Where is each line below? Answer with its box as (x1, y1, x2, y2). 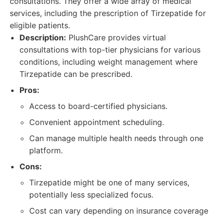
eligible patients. (10, 20, 70, 30)
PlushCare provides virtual (66, 33, 166, 42)
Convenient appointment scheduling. (29, 117, 164, 127)
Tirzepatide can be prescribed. (19, 69, 132, 79)
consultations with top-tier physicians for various (19, 45, 200, 54)
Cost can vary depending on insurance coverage (29, 206, 208, 216)
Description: (19, 33, 66, 42)
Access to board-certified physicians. (29, 101, 167, 111)
